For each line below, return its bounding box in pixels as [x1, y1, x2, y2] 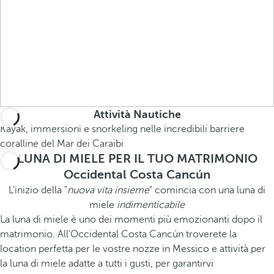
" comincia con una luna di [149, 185, 265, 196]
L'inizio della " [9, 185, 67, 196]
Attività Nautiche [93, 108, 181, 120]
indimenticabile [117, 199, 185, 210]
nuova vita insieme [67, 185, 149, 196]
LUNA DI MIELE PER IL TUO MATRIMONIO [17, 152, 257, 166]
